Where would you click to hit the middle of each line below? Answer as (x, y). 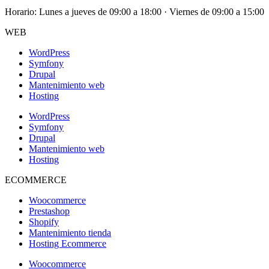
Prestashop (49, 211)
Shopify (44, 222)
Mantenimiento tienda (70, 233)
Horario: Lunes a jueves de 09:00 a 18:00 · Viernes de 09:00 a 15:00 (134, 12)
